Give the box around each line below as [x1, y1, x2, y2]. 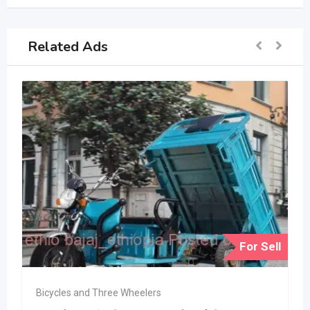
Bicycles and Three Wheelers [36, 287, 161, 299]
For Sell [239, 239, 281, 254]
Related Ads [28, 37, 108, 56]
